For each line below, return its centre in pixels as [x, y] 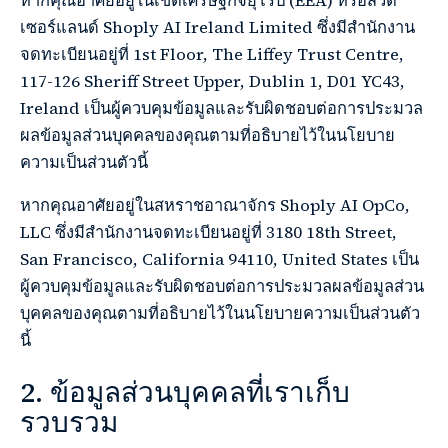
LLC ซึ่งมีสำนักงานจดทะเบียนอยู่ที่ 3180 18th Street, [208, 232]
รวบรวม [69, 421]
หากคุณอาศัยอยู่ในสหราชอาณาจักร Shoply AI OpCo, [215, 205]
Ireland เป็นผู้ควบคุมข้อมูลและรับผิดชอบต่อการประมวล [221, 108]
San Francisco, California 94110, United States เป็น [219, 259]
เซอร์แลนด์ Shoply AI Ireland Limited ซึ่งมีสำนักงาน [217, 27]
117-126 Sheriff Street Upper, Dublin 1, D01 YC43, [212, 81]
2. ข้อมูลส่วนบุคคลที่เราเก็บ [185, 391]
